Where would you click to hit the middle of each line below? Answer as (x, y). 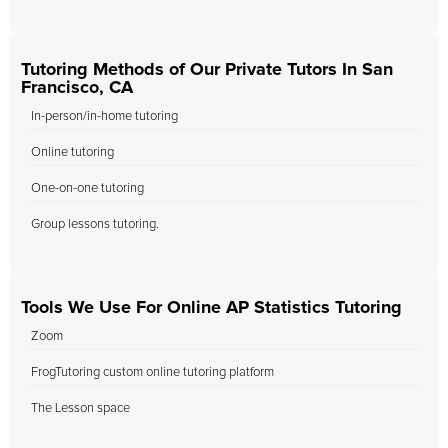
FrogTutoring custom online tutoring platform (152, 372)
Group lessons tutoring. (95, 224)
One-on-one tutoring (87, 188)
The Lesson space (80, 408)
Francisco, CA (77, 88)
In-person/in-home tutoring (104, 116)
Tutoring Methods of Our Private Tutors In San (207, 70)
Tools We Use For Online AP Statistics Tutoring (211, 308)
